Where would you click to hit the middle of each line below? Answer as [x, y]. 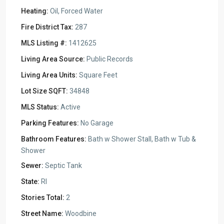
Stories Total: [43, 197]
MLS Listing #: [44, 43]
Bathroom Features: [54, 139]
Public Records [109, 59]
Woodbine [80, 213]
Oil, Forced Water [76, 11]
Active [70, 107]
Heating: [35, 11]
